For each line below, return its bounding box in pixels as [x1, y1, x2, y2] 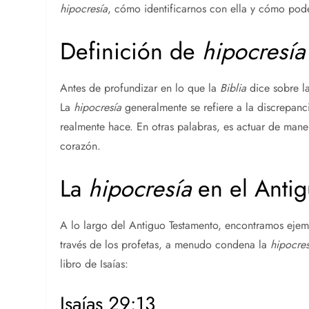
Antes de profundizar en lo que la [60, 79, 221, 96]
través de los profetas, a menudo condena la [60, 236, 271, 252]
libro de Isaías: [60, 255, 129, 272]
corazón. [60, 137, 101, 154]
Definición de [60, 34, 203, 68]
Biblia [220, 79, 247, 96]
